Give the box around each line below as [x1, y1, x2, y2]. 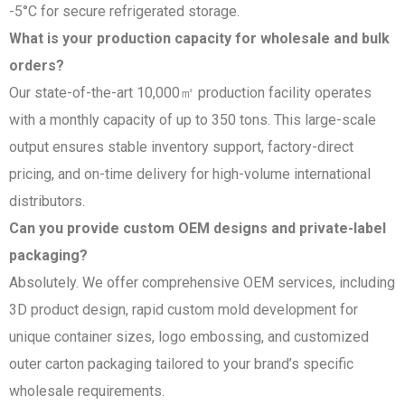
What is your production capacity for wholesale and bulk [9, 29, 390, 47]
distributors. [9, 192, 85, 210]
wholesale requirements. [9, 381, 165, 400]
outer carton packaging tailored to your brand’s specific [9, 354, 353, 372]
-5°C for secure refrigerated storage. [9, 2, 240, 20]
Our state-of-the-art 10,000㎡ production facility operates [9, 83, 372, 101]
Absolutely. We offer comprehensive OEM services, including [9, 273, 395, 291]
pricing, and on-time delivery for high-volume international [9, 165, 371, 183]
